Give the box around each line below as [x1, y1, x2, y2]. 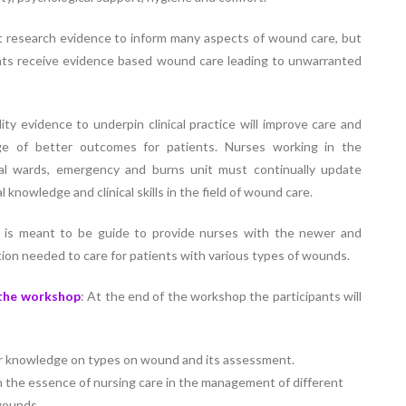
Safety [56, 14, 120, 41]
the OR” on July [14, 69, 162, 95]
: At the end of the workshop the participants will [80, 288, 362, 304]
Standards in [26, 42, 149, 68]
